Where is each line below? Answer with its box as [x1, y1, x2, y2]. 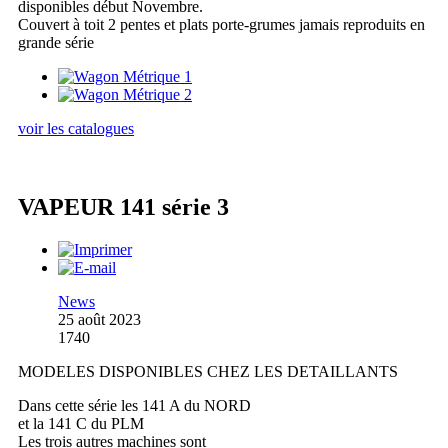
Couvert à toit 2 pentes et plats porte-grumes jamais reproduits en [18, 16, 425, 34]
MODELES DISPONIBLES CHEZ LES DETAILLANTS [18, 363, 398, 381]
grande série [18, 34, 94, 52]
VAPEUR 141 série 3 [18, 194, 229, 221]
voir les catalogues [18, 120, 134, 138]
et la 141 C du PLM [18, 415, 144, 433]
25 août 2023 [58, 311, 141, 329]
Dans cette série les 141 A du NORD [18, 397, 251, 415]
